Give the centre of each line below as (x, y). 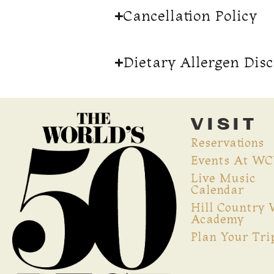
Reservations (228, 143)
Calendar (218, 190)
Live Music (224, 178)
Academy (218, 219)
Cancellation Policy (190, 16)
